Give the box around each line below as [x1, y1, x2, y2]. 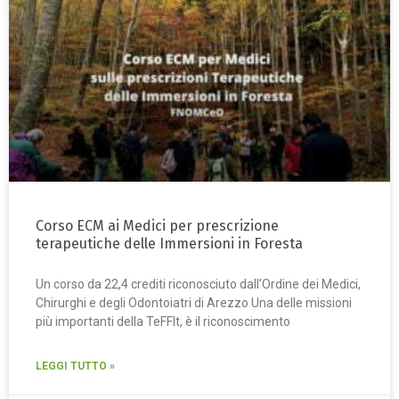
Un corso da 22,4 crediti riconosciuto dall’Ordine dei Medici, [36, 277, 361, 292]
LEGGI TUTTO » [36, 360, 115, 373]
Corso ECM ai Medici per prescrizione [36, 217, 279, 235]
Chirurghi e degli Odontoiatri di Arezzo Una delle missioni [36, 296, 352, 311]
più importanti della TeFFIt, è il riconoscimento [36, 314, 290, 330]
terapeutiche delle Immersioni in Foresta [36, 235, 303, 253]
